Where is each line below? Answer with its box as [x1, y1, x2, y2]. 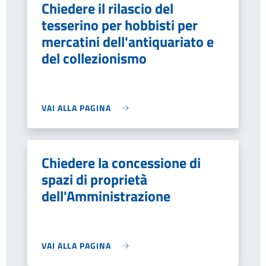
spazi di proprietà [42, 169, 147, 190]
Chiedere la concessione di [42, 152, 201, 173]
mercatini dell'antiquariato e [42, 31, 214, 52]
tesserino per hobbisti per [42, 14, 198, 36]
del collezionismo [42, 47, 147, 69]
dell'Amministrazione [42, 185, 170, 207]
